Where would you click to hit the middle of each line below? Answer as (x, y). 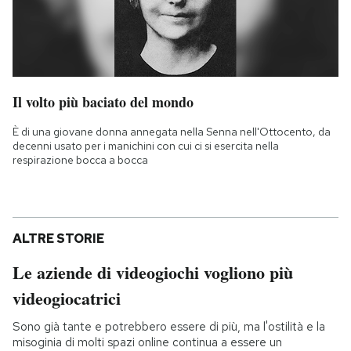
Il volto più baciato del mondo (103, 102)
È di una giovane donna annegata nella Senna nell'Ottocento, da (172, 132)
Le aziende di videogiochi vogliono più (153, 273)
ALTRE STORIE (58, 239)
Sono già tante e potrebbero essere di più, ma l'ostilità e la (169, 327)
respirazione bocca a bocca (80, 160)
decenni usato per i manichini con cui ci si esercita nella (146, 146)
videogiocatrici (67, 299)
